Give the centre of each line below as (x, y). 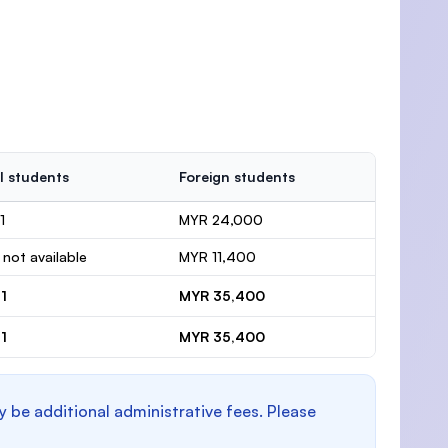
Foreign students (237, 176)
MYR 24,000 (221, 219)
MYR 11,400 (217, 256)
